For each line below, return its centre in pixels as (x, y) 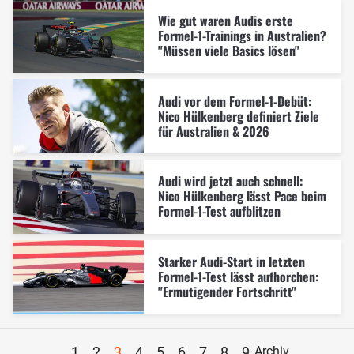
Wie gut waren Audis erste (225, 21)
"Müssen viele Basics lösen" (228, 51)
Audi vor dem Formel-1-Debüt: (234, 101)
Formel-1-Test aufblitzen (219, 211)
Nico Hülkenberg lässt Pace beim (242, 196)
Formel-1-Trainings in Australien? (242, 36)
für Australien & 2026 (213, 131)
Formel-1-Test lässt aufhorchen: (238, 276)
